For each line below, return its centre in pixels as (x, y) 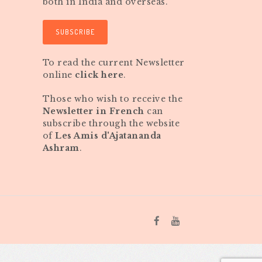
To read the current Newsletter (113, 63)
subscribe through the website (111, 123)
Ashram (61, 148)
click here (99, 75)
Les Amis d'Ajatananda (108, 136)
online (58, 75)
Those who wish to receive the (112, 99)
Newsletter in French (93, 111)
